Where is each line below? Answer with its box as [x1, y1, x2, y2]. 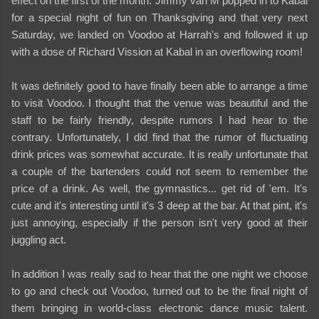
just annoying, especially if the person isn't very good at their [11, 216, 308, 229]
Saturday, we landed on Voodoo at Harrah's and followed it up [11, 28, 308, 41]
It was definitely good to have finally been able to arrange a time [11, 79, 308, 92]
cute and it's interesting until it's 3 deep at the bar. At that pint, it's [11, 199, 308, 211]
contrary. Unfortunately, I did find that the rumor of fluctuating [11, 130, 308, 143]
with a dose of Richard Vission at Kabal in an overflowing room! [11, 45, 303, 58]
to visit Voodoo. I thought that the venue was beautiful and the [11, 96, 308, 109]
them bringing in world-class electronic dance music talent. [11, 301, 308, 314]
